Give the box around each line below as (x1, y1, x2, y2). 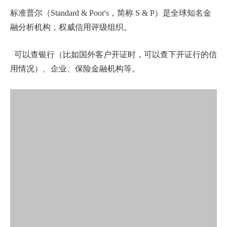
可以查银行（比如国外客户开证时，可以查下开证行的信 (10, 50, 217, 59)
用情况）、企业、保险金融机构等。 (10, 64, 142, 73)
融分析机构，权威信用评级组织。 (10, 23, 132, 32)
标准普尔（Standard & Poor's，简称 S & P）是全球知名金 (10, 9, 211, 18)
